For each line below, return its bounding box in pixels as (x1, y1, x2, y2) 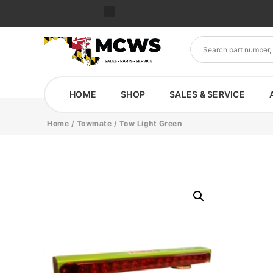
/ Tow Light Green (112, 118, 182, 128)
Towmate (76, 118, 112, 128)
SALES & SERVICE (169, 89, 245, 100)
